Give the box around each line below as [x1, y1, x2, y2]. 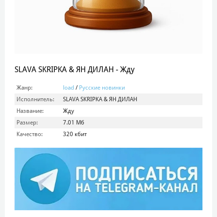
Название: [16, 108, 44, 114]
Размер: [16, 119, 38, 126]
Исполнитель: [16, 96, 54, 103]
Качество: [16, 131, 43, 138]
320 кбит [63, 131, 87, 138]
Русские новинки [79, 84, 125, 91]
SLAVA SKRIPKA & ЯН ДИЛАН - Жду [15, 65, 135, 74]
